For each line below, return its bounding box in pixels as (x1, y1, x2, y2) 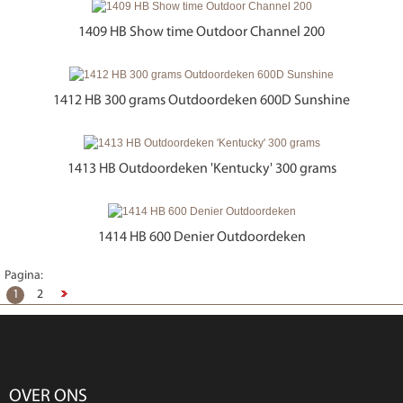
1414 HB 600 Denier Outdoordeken (97, 229, 306, 245)
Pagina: (4, 268, 43, 282)
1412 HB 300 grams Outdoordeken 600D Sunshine (53, 93, 350, 108)
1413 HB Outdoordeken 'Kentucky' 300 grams (67, 161, 336, 176)
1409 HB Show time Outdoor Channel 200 (78, 24, 325, 40)
